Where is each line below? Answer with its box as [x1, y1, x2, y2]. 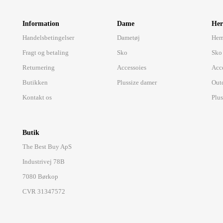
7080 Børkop [22, 173, 59, 180]
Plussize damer [117, 79, 157, 86]
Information [22, 20, 60, 27]
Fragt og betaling [22, 49, 69, 56]
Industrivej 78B [22, 158, 65, 165]
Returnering [22, 64, 55, 71]
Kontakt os [22, 94, 52, 101]
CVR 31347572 [22, 188, 66, 195]
